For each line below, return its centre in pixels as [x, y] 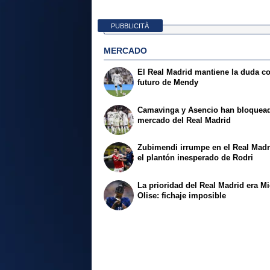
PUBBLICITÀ [130, 26]
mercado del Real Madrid [184, 120]
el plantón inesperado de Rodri [196, 158]
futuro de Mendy [168, 82]
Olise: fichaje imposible [182, 196]
